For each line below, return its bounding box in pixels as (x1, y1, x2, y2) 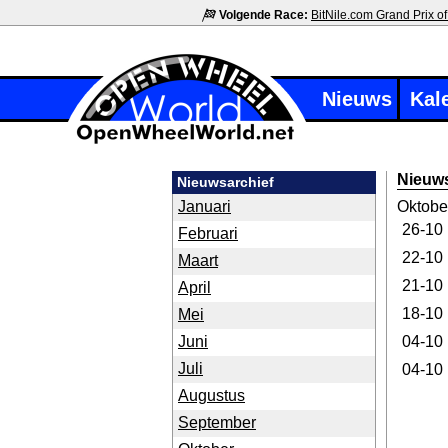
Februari (178, 225, 238, 242)
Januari (178, 198, 231, 215)
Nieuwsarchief (177, 174, 274, 190)
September (178, 414, 256, 431)
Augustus (178, 387, 245, 404)
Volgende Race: (219, 8, 308, 22)
